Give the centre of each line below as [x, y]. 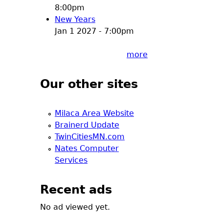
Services [71, 160]
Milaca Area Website [94, 113]
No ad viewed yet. [75, 207]
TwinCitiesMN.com [90, 136]
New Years [75, 19]
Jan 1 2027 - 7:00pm [94, 31]
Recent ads [76, 189]
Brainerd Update [87, 125]
